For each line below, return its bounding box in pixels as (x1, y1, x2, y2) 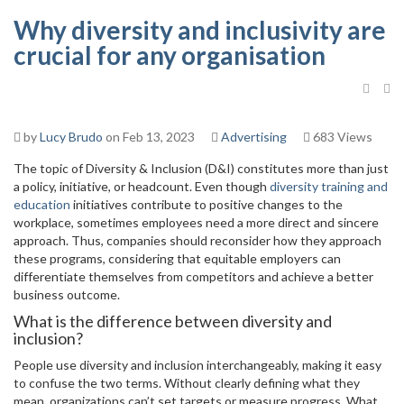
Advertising (221, 129, 287, 144)
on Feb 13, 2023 (103, 129, 195, 144)
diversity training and (270, 179, 388, 194)
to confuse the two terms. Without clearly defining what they (14, 375, 360, 390)
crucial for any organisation (14, 40, 326, 70)
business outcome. (14, 287, 120, 302)
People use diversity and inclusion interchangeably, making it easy (14, 357, 381, 372)
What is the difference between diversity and (14, 311, 332, 331)
